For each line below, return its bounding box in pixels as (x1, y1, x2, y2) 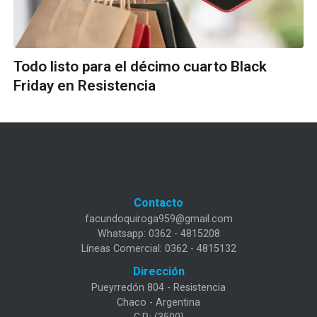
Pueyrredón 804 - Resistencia (91, 281, 226, 294)
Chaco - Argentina (117, 296, 200, 309)
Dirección (132, 264, 185, 278)
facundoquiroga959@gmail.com (84, 212, 233, 225)
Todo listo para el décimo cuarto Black (13, 58, 267, 76)
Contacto (134, 195, 183, 209)
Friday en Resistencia (13, 77, 156, 95)
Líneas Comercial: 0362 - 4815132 (81, 242, 236, 255)
